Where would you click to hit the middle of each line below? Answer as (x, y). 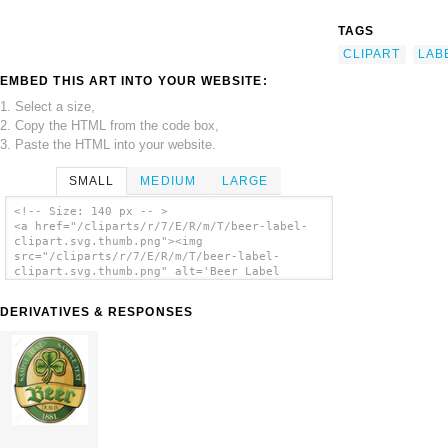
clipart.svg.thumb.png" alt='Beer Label (146, 272)
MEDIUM (168, 180)
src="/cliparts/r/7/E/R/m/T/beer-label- (146, 257)
